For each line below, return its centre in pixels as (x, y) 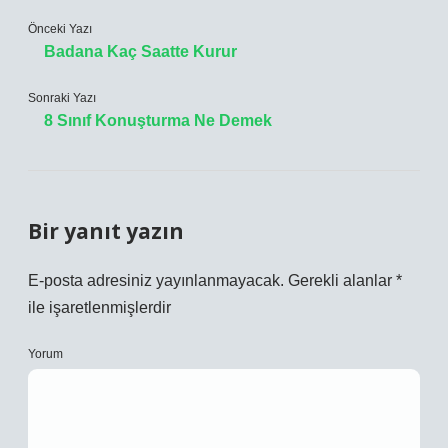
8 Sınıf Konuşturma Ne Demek (158, 120)
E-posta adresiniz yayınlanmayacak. (156, 280)
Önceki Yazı (60, 29)
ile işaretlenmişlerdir (99, 307)
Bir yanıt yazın (106, 231)
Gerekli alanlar (342, 280)
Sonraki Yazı (62, 98)
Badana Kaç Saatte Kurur (140, 51)
